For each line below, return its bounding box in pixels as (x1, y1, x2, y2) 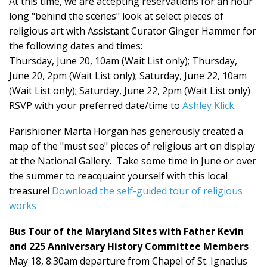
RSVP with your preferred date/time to (9, 99, 182, 113)
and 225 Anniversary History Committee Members (9, 239, 249, 253)
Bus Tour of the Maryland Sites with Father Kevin (9, 224, 244, 238)
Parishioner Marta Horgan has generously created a (9, 125, 243, 138)
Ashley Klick (182, 99, 234, 113)
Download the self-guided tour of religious (52, 184, 243, 198)
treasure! (9, 184, 52, 198)
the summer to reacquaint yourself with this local (9, 169, 228, 183)
